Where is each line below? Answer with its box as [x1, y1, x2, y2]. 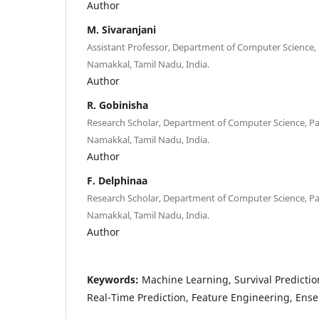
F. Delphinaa [87, 173, 147, 187]
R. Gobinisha [87, 98, 148, 112]
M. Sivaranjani [87, 22, 156, 36]
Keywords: [87, 272, 142, 286]
